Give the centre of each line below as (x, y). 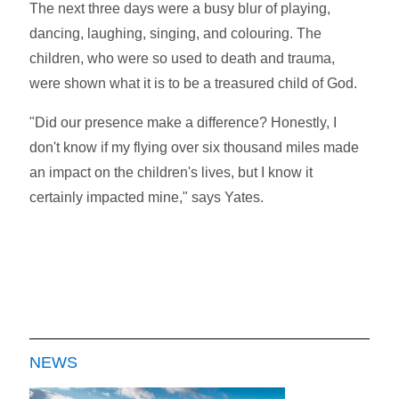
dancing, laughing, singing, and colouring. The (176, 33)
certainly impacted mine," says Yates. (147, 197)
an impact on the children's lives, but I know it (171, 172)
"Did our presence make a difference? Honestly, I (183, 122)
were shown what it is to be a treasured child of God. (194, 83)
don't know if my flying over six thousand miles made (195, 147)
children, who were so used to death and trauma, (183, 58)
